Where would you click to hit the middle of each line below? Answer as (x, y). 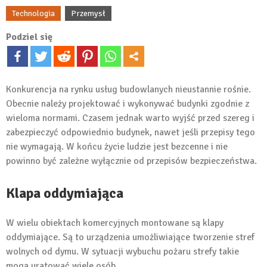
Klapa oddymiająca (65, 193)
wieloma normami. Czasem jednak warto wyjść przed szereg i (130, 118)
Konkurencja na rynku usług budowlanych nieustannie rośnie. (128, 90)
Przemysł (88, 14)
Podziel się (29, 37)
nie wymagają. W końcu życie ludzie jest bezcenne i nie (117, 147)
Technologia (33, 14)
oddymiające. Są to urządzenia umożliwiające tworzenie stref (130, 237)
